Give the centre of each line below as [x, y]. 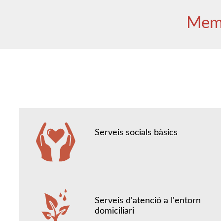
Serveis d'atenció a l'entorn [148, 201]
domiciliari [115, 211]
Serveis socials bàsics [136, 133]
